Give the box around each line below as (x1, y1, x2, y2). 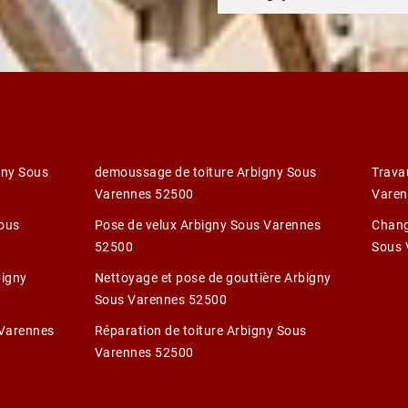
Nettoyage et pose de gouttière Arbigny (94, 270, 331, 285)
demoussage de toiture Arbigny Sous (94, 164, 317, 179)
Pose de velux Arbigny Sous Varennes (94, 217, 321, 232)
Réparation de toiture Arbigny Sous (94, 322, 307, 338)
